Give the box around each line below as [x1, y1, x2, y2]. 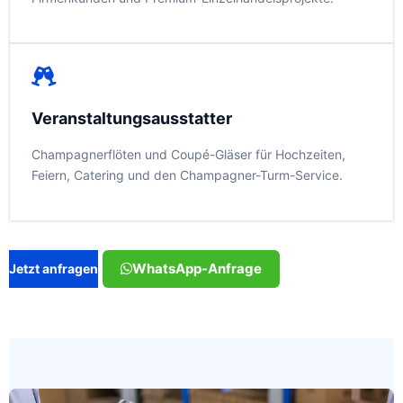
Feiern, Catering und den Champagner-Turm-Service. [31, 167, 343, 184]
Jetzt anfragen [9, 261, 98, 276]
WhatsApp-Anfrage [132, 259, 262, 277]
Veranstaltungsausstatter [31, 109, 232, 129]
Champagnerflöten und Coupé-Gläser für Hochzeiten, [31, 147, 345, 163]
